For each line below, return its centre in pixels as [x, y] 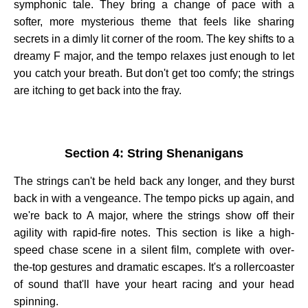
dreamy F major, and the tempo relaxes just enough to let [154, 56]
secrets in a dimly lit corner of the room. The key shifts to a [154, 39]
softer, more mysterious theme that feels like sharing [154, 22]
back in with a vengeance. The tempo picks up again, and [154, 199]
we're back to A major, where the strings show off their [154, 216]
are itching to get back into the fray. [98, 91]
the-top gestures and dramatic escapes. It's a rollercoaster [154, 267]
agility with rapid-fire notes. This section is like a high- [154, 233]
